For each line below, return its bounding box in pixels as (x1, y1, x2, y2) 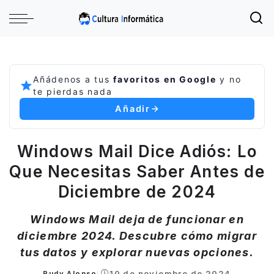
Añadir (115, 103, 150, 114)
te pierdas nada (33, 86, 113, 97)
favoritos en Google (113, 74, 217, 84)
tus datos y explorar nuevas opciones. (20, 246, 254, 259)
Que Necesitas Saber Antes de (9, 162, 265, 181)
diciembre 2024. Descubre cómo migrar (17, 229, 257, 242)
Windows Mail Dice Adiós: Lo (17, 142, 257, 161)
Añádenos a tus (33, 74, 114, 84)
